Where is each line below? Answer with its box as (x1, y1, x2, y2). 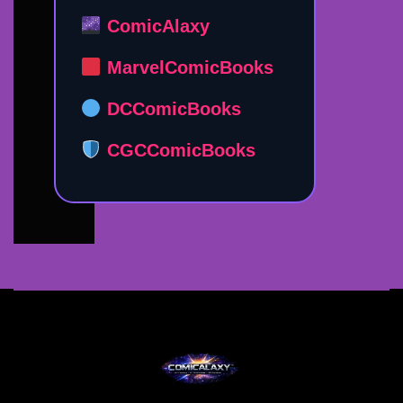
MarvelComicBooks (101, 57, 273, 77)
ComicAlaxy (101, 15, 210, 36)
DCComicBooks (101, 98, 241, 119)
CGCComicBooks (101, 139, 255, 160)
